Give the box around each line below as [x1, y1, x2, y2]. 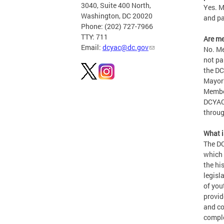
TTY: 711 [81, 32, 108, 42]
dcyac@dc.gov [102, 42, 148, 52]
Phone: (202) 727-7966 [81, 21, 153, 31]
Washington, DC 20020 [81, 11, 152, 21]
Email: [81, 42, 102, 52]
